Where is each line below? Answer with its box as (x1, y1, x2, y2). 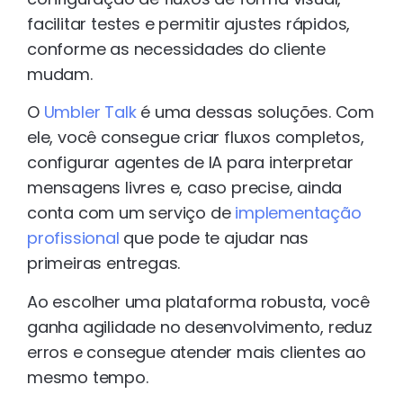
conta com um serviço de (27, 201, 236, 225)
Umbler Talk (43, 101, 137, 124)
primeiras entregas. (27, 252, 181, 275)
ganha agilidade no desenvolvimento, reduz (27, 315, 372, 338)
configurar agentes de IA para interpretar (27, 151, 354, 175)
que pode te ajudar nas (119, 227, 309, 250)
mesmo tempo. (27, 365, 148, 389)
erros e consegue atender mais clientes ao (27, 340, 366, 363)
